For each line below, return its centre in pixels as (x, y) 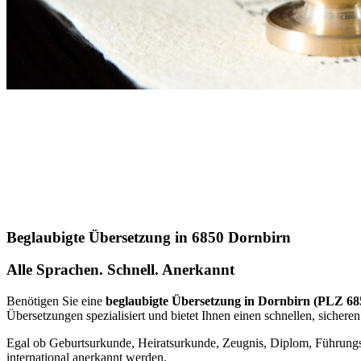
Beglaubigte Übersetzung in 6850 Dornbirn (149, 237)
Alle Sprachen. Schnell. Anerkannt (120, 270)
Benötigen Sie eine (56, 301)
